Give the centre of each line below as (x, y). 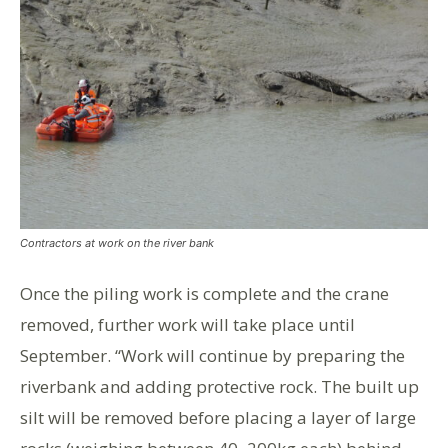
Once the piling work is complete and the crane (204, 293)
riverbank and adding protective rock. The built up (219, 386)
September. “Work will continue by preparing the (212, 355)
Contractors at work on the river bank (117, 243)
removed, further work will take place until (187, 324)
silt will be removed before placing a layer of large (218, 417)
